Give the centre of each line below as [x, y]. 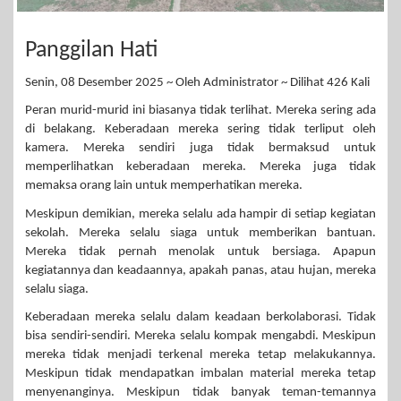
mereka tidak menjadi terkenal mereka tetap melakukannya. [200, 355]
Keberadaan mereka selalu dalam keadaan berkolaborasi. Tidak [200, 318]
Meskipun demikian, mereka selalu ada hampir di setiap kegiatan [200, 214]
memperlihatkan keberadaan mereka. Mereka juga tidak [200, 167]
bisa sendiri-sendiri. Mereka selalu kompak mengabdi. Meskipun [200, 337]
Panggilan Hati [91, 51]
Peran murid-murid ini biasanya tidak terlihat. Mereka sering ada [200, 111]
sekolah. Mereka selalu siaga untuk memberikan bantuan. [200, 233]
